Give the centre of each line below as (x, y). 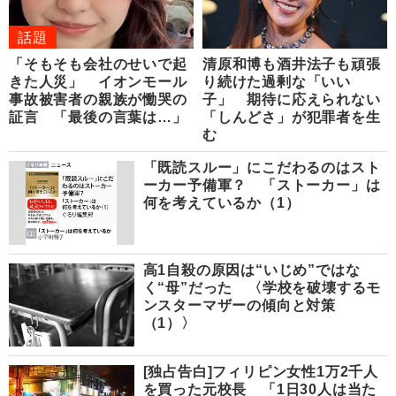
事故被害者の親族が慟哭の (98, 100)
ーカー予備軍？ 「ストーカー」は (262, 186)
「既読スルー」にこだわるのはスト (262, 168)
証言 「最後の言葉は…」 (98, 118)
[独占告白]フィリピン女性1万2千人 (261, 371)
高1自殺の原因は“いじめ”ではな (251, 270)
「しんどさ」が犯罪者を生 (292, 118)
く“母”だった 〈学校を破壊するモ (262, 287)
